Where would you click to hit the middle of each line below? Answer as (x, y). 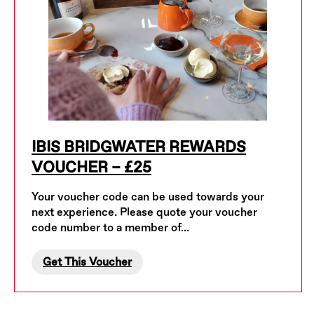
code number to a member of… (110, 228)
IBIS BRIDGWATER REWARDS (139, 147)
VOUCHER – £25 (91, 168)
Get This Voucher (87, 262)
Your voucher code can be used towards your (148, 197)
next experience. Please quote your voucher (144, 212)
